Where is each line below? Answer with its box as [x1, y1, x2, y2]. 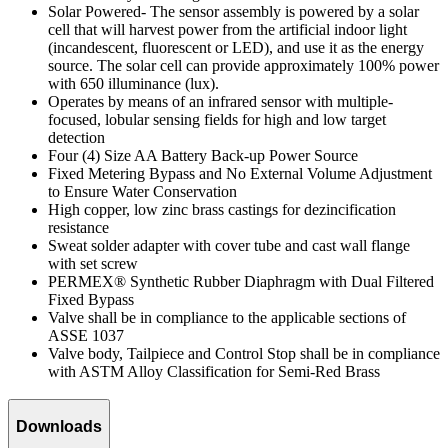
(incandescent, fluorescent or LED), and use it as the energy [48, 38, 424, 56]
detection [48, 128, 105, 146]
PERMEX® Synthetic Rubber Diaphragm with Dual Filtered [48, 272, 434, 290]
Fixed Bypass [48, 290, 134, 308]
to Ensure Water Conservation [48, 182, 237, 200]
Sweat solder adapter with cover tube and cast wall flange [48, 236, 410, 254]
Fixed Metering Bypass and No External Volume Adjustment [48, 164, 432, 182]
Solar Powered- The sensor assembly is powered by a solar [48, 2, 419, 20]
